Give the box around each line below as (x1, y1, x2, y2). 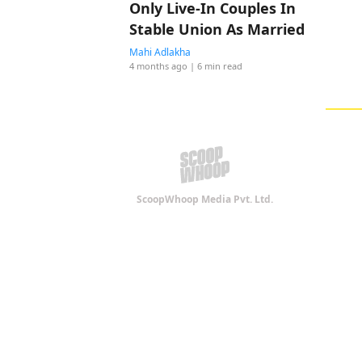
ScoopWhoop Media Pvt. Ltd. (137, 192, 273, 206)
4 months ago (129, 60, 187, 72)
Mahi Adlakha (129, 45, 191, 59)
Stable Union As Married (129, 19, 305, 39)
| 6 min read (190, 60, 242, 72)
